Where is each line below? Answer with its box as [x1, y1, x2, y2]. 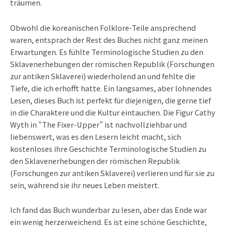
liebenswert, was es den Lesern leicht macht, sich [10, 131, 181, 142]
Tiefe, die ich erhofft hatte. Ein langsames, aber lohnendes [10, 82, 212, 93]
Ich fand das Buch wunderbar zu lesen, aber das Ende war [10, 204, 207, 215]
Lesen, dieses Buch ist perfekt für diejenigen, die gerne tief [10, 94, 211, 105]
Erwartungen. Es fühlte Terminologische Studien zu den [10, 46, 203, 57]
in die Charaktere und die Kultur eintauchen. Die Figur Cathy [10, 106, 215, 118]
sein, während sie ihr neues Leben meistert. [10, 179, 159, 190]
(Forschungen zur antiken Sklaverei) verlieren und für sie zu [10, 167, 214, 178]
